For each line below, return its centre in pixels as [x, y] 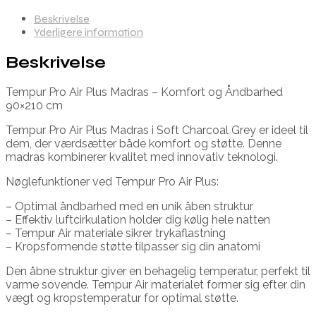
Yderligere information [89, 32]
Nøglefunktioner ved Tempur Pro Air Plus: [112, 181]
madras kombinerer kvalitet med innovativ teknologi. [142, 157]
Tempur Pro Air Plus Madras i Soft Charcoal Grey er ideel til [157, 130]
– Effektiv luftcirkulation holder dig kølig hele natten [138, 219]
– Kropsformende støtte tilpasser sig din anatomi [133, 246]
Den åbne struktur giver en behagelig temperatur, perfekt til [158, 271]
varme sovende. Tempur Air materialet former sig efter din [156, 284]
